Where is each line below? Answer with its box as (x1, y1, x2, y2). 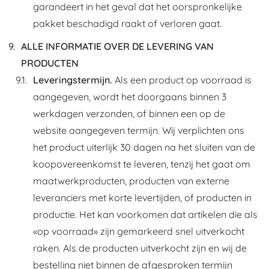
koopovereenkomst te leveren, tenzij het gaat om (33, 158, 250, 170)
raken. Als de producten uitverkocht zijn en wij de (33, 242, 247, 254)
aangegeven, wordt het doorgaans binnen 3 (33, 91, 226, 103)
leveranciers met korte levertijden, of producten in (33, 192, 252, 204)
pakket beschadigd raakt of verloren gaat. (33, 17, 222, 29)
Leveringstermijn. (33, 74, 112, 86)
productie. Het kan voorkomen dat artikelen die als (33, 208, 258, 220)
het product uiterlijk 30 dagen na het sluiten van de (33, 141, 255, 153)
